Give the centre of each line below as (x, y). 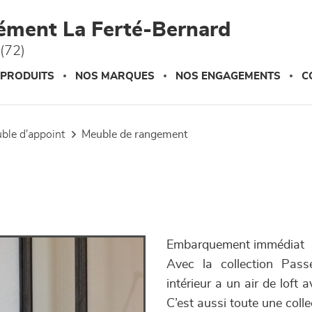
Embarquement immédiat (235, 245)
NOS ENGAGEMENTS (228, 76)
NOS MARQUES (115, 76)
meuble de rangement (139, 134)
